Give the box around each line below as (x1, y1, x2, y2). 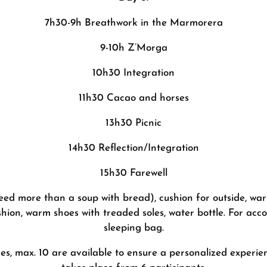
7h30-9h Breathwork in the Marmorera (44, 17, 223, 28)
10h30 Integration (92, 67, 175, 78)
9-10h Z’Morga (100, 42, 167, 53)
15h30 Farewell (100, 167, 167, 178)
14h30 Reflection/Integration (68, 142, 199, 153)
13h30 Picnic (105, 117, 162, 128)
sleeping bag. (103, 222, 164, 233)
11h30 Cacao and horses (78, 92, 189, 103)
